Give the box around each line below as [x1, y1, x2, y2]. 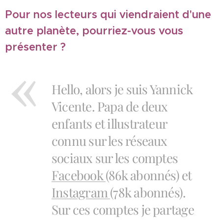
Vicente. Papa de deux [52, 98, 168, 115]
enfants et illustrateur [52, 115, 167, 132]
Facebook [52, 166, 106, 184]
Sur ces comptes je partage [52, 201, 194, 218]
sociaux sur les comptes [52, 149, 178, 166]
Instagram [52, 184, 110, 201]
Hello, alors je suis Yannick [52, 81, 193, 98]
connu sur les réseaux [52, 132, 167, 149]
